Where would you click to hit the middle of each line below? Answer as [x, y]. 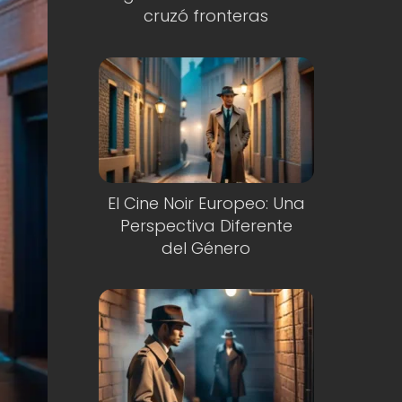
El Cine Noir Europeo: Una [206, 203]
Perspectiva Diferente [206, 225]
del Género [206, 248]
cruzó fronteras [206, 16]
